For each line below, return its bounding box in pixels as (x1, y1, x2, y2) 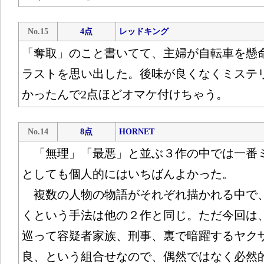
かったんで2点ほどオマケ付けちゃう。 (21, 88, 228, 101)
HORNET (118, 127, 154, 136)
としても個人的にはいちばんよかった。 (21, 167, 234, 180)
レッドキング (118, 27, 169, 36)
